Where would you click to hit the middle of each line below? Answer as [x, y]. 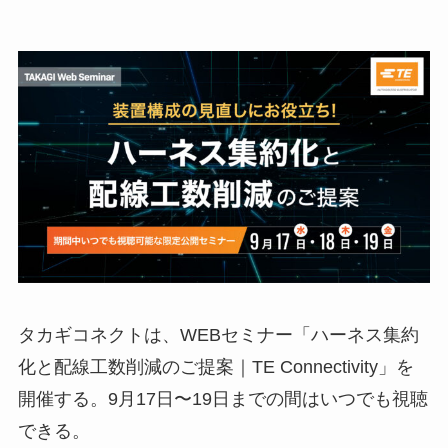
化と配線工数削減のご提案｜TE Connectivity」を [215, 366]
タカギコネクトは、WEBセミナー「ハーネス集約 [218, 334]
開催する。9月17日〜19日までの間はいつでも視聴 [222, 398]
